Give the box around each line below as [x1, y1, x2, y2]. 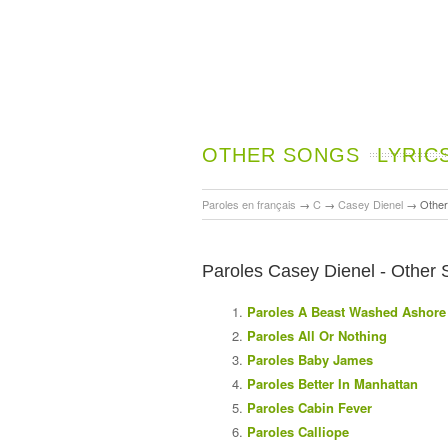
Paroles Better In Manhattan [247, 373, 418, 393]
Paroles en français [202, 195, 296, 212]
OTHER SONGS [202, 143, 360, 166]
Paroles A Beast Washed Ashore [247, 301, 446, 321]
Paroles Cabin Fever [247, 397, 372, 417]
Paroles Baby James [247, 349, 373, 369]
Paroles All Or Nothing [247, 325, 387, 345]
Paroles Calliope [247, 421, 349, 441]
